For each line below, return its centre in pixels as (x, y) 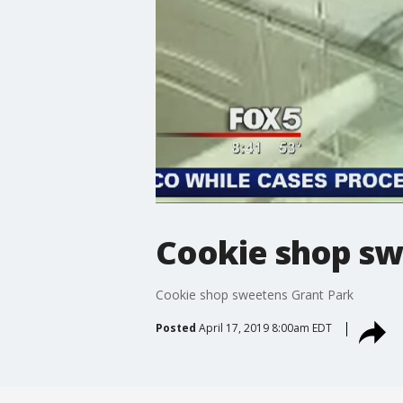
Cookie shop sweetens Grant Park (254, 294)
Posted (175, 327)
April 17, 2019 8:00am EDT (265, 327)
